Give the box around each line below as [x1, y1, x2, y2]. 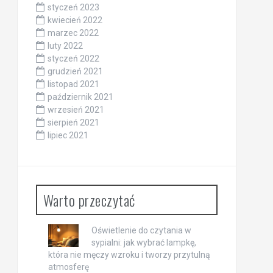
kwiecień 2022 [47, 15, 102, 25]
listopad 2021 [47, 79, 99, 89]
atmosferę [48, 261, 89, 272]
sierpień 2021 [47, 117, 99, 127]
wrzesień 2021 [47, 104, 104, 115]
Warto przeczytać [43, 188, 135, 211]
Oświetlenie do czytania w [91, 225, 191, 235]
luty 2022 [47, 40, 83, 51]
